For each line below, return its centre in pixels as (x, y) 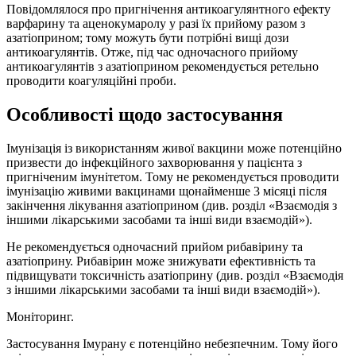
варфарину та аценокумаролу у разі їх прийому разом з (156, 24)
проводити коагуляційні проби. (91, 81)
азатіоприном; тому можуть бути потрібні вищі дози (148, 38)
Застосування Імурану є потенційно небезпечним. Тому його (172, 344)
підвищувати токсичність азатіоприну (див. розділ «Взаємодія (175, 276)
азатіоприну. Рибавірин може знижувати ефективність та (161, 261)
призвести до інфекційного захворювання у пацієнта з (154, 163)
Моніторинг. (40, 317)
